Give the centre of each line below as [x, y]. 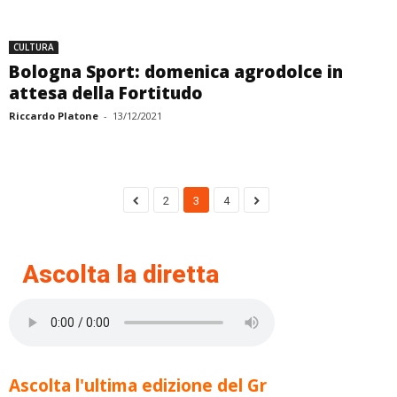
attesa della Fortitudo [106, 93]
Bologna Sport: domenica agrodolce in [176, 72]
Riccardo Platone [54, 116]
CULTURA [34, 47]
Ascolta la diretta [121, 274]
